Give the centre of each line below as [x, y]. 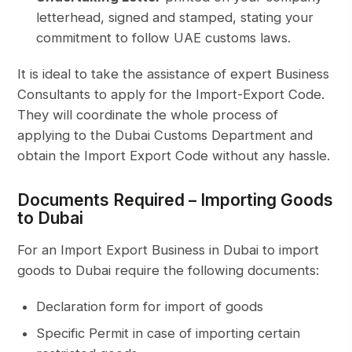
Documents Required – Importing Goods [176, 200]
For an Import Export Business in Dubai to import [169, 250]
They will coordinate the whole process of [148, 115]
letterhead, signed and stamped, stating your [175, 18]
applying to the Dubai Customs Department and [165, 136]
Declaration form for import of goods [150, 307]
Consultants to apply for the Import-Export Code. [171, 95]
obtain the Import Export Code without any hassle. [174, 156]
